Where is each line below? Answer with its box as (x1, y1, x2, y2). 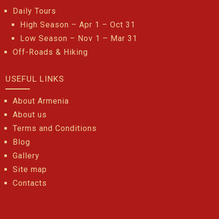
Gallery (13, 151, 40, 160)
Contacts (13, 178, 47, 188)
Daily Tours (13, 6, 57, 16)
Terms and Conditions (13, 124, 97, 133)
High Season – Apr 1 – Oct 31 (20, 20, 136, 29)
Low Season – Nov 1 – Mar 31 (20, 34, 138, 43)
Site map (13, 165, 47, 174)
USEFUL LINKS (5, 74, 65, 84)
